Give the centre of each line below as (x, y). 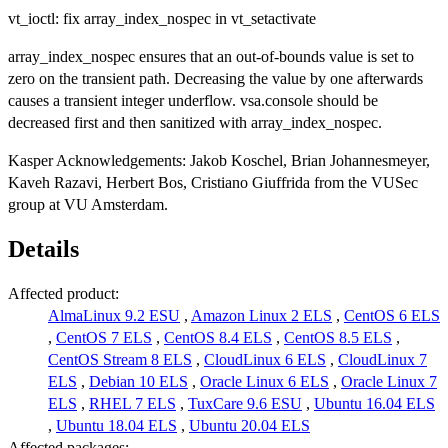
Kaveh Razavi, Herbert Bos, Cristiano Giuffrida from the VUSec (213, 183)
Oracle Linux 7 (389, 381)
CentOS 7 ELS (104, 337)
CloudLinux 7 (382, 359)
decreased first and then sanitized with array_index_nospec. (195, 123)
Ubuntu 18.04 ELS (116, 425)
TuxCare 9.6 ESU (245, 403)
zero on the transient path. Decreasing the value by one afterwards (215, 79)
